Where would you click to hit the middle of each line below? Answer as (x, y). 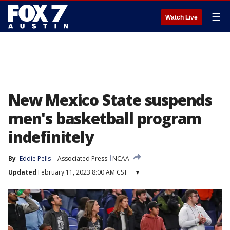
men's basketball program (105, 118)
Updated (22, 172)
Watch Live (181, 17)
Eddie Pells (35, 158)
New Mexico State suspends (110, 100)
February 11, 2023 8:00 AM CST (82, 172)
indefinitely (51, 137)
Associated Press (82, 158)
